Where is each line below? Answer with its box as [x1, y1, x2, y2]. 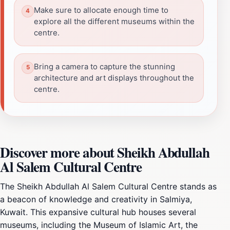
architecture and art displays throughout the [34, 73, 194, 83]
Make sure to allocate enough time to [34, 5, 168, 15]
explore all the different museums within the [34, 16, 195, 26]
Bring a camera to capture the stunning [34, 62, 175, 71]
